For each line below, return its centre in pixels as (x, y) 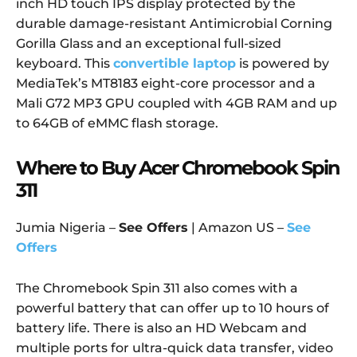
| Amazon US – (237, 228)
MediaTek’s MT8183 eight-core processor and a (166, 84)
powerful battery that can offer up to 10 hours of (173, 308)
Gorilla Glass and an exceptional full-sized (149, 44)
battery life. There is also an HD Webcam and (161, 328)
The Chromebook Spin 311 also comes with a (157, 288)
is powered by (282, 64)
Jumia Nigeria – (67, 228)
